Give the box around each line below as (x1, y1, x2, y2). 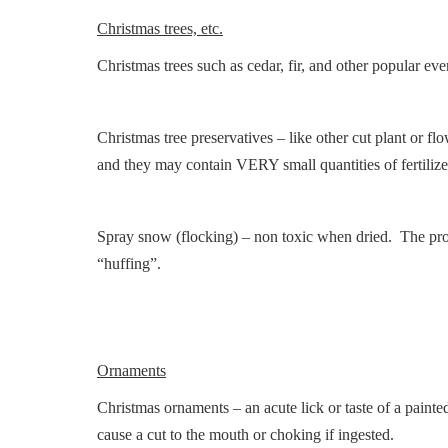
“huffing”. (97, 255, 161, 272)
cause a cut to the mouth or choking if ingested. (97, 426, 394, 443)
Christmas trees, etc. (97, 20, 223, 37)
